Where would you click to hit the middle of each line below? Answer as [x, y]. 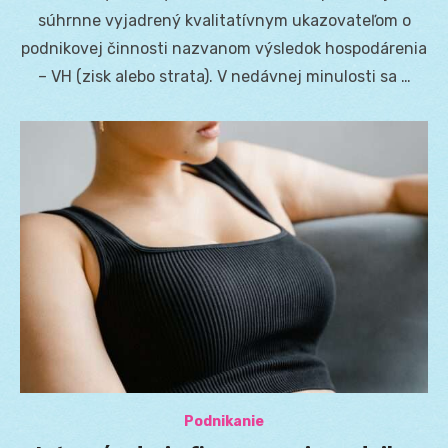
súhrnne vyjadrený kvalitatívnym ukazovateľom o [224, 21]
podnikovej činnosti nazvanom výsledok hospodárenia [224, 49]
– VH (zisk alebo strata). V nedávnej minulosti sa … [224, 77]
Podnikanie [224, 422]
